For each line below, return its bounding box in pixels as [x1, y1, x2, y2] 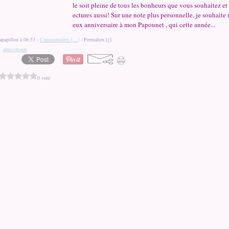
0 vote [37, 74, 50, 81]
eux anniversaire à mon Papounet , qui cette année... [73, 20, 215, 29]
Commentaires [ [40, 36, 73, 43]
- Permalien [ [79, 36, 107, 43]
